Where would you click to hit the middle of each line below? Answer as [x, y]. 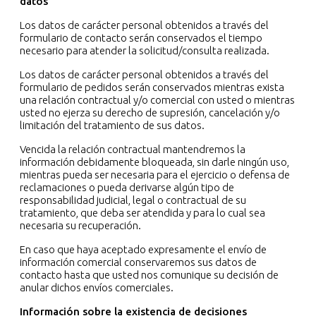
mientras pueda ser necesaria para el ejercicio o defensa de [155, 175]
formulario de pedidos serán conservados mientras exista [152, 87]
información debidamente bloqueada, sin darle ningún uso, [154, 162]
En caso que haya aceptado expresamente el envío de [143, 250]
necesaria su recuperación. [80, 226]
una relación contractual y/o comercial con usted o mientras [157, 100]
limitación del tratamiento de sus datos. [113, 126]
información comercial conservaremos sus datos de [138, 262]
